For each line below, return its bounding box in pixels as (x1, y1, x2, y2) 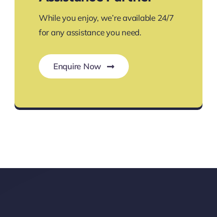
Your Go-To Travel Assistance (56, 90, 161, 100)
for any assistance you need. (38, 27, 141, 37)
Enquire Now (53, 61, 102, 71)
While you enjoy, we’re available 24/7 (38, 13, 174, 23)
